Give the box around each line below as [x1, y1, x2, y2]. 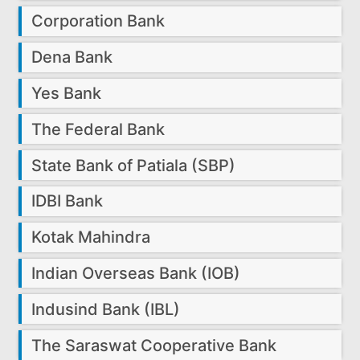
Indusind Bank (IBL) [31, 299, 181, 319]
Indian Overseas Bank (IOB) [31, 263, 241, 283]
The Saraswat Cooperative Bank [31, 335, 277, 355]
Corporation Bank [31, 11, 166, 31]
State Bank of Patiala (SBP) [31, 155, 236, 175]
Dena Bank [31, 47, 113, 67]
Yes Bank [31, 84, 102, 104]
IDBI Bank [31, 191, 104, 211]
